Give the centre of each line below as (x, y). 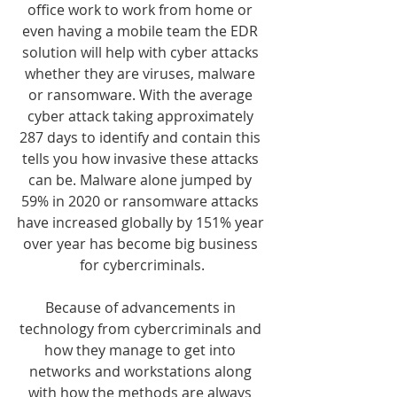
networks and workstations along (142, 371)
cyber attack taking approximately (142, 116)
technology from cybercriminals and (142, 329)
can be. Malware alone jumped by (142, 180)
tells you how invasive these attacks (142, 159)
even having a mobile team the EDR (142, 31)
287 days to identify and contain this (142, 137)
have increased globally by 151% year (142, 222)
